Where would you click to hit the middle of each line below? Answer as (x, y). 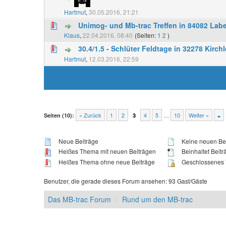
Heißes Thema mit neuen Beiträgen (106, 151)
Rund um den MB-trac (157, 200)
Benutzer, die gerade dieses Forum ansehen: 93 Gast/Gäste (126, 181)
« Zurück (90, 115)
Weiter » (199, 115)
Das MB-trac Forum (79, 200)
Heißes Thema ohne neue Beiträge (106, 162)
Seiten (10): (59, 115)
